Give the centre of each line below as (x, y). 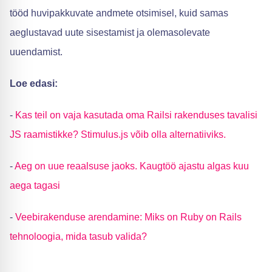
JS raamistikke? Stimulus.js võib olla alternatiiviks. (118, 134)
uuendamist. (36, 52)
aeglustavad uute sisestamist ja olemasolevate (110, 32)
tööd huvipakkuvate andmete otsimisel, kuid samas (119, 13)
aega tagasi (35, 185)
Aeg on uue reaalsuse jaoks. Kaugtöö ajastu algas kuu (132, 166)
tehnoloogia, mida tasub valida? (78, 236)
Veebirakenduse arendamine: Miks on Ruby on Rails (128, 217)
